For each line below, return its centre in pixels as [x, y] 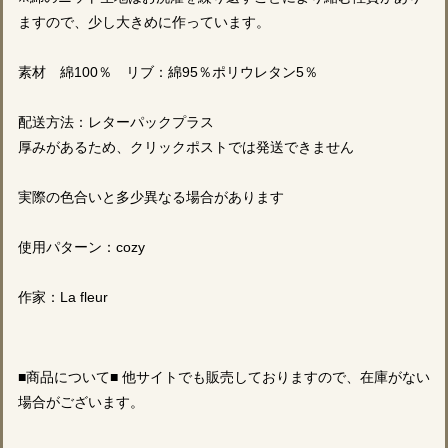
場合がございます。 [81, 402]
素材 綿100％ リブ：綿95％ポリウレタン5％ [168, 72]
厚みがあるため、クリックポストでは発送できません [186, 147]
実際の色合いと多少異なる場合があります [151, 197]
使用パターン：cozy [81, 247]
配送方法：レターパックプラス [116, 122]
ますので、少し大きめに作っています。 [144, 22]
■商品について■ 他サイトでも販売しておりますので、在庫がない [224, 377]
